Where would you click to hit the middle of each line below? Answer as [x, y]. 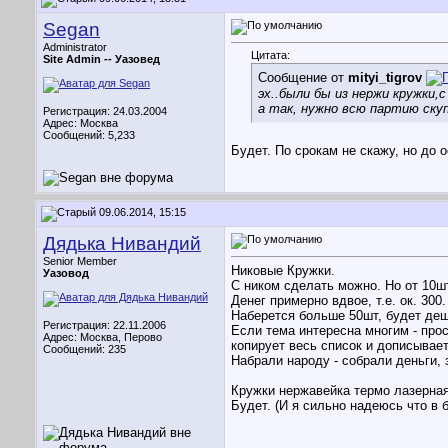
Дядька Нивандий [122, 243]
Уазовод [66, 273]
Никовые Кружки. [283, 271]
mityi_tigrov [385, 78]
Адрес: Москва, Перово [102, 337]
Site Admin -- [79, 59]
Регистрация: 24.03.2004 [105, 111]
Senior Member [80, 261]
